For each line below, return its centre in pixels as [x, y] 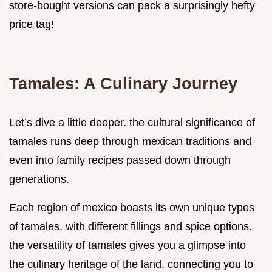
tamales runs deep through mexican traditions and [130, 142]
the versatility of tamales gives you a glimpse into [127, 246]
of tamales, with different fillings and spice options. [131, 227]
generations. [39, 179]
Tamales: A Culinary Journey [123, 84]
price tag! [32, 25]
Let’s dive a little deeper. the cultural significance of [132, 123]
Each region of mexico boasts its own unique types [132, 208]
